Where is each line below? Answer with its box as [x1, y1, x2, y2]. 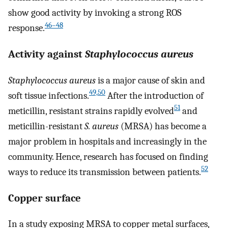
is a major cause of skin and [96, 74, 205, 86]
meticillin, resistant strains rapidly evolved [8, 105, 174, 117]
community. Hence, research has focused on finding [8, 151, 208, 162]
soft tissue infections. [8, 90, 89, 101]
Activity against [8, 48, 85, 61]
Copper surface [8, 191, 81, 204]
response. [8, 22, 45, 34]
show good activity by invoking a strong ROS [8, 7, 182, 19]
